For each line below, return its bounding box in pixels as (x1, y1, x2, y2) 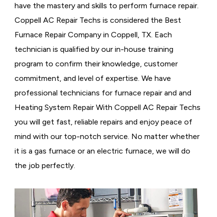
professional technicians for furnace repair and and (15, 88, 191, 98)
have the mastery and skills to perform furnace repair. (15, 1, 199, 11)
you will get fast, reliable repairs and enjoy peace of (15, 117, 192, 127)
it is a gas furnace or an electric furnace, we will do (15, 146, 190, 156)
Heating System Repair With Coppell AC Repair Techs (15, 103, 201, 112)
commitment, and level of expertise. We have (15, 74, 171, 83)
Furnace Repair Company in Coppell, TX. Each (15, 30, 172, 40)
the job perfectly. (15, 161, 75, 170)
